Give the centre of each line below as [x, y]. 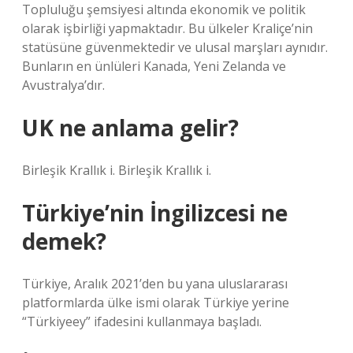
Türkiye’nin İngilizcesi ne [155, 213]
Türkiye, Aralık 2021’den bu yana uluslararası [155, 284]
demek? [64, 241]
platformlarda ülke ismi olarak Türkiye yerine [156, 303]
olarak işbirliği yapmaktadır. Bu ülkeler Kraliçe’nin [167, 28]
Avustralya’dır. [63, 85]
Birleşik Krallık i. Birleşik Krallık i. [117, 170]
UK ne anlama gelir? [130, 128]
